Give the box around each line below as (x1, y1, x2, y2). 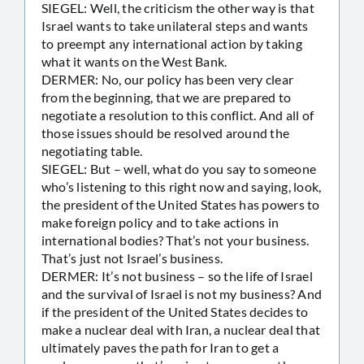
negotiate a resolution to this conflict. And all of (41, 106, 314, 123)
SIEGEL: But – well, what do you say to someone (41, 160, 317, 176)
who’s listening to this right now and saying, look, (41, 178, 322, 194)
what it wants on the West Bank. (41, 53, 227, 69)
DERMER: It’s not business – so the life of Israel (41, 267, 313, 284)
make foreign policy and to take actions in (41, 214, 279, 230)
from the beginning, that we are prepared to (41, 89, 292, 105)
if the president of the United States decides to (41, 303, 309, 319)
